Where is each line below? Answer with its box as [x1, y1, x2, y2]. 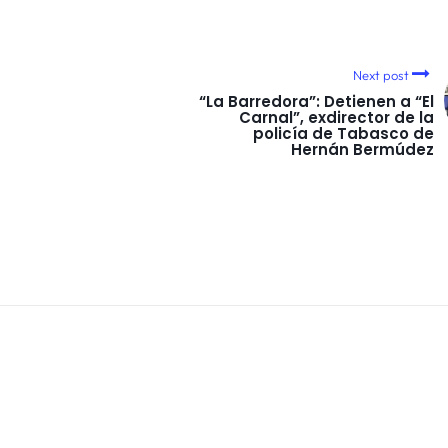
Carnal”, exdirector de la [239, 107, 434, 129]
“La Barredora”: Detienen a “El [199, 91, 434, 113]
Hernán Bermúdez [291, 139, 434, 161]
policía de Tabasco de [253, 123, 434, 145]
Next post [352, 67, 409, 84]
